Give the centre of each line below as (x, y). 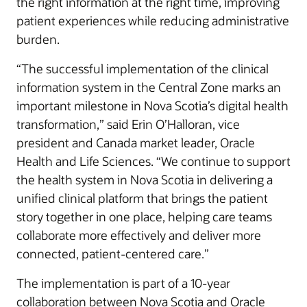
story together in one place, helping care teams (144, 217)
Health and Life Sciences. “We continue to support (153, 161)
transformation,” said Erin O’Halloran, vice (128, 124)
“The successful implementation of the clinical (143, 69)
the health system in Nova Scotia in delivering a (145, 180)
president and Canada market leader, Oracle (136, 143)
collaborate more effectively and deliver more (139, 235)
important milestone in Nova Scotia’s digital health (152, 106)
